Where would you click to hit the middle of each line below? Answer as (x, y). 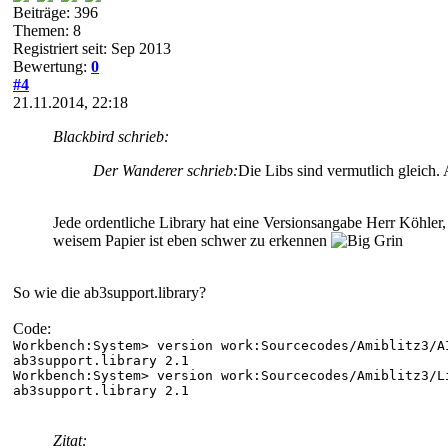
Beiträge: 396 (55, 12)
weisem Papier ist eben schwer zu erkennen (192, 240)
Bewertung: (52, 66)
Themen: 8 (47, 30)
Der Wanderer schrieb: (165, 170)
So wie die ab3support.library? (109, 292)
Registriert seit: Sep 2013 (92, 48)
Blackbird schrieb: (111, 136)
